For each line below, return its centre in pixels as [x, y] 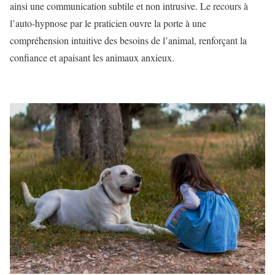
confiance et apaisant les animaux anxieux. [92, 58]
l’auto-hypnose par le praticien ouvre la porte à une [108, 23]
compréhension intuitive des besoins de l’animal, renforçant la [128, 41]
